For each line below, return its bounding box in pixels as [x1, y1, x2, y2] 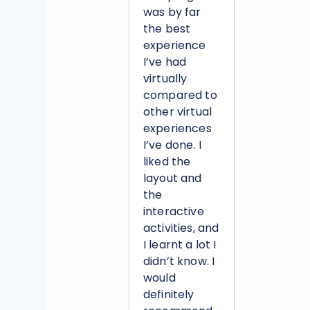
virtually [143, 71, 188, 86]
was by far [143, 4, 201, 20]
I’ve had [143, 54, 187, 70]
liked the [143, 154, 191, 170]
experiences [143, 120, 212, 136]
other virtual [143, 104, 212, 120]
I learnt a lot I [143, 237, 217, 253]
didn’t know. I [143, 253, 215, 269]
